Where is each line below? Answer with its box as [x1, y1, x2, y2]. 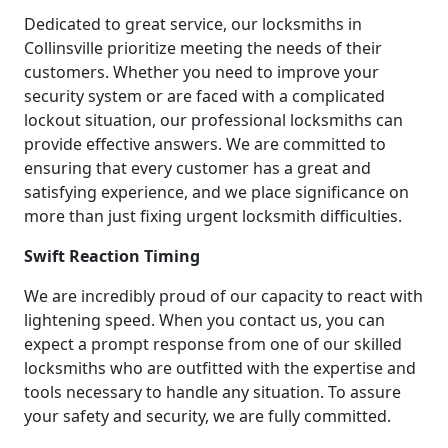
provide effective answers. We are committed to [24, 132, 386, 155]
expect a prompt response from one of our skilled [24, 332, 402, 355]
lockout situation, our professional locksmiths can [24, 108, 403, 131]
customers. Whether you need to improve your [24, 60, 379, 83]
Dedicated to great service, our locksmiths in [24, 12, 362, 35]
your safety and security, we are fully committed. [24, 404, 391, 427]
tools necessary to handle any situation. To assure [24, 380, 401, 403]
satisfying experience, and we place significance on [24, 180, 409, 203]
